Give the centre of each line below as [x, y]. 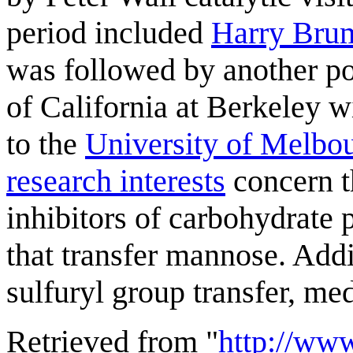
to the [46, 143]
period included [109, 32]
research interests [116, 180]
